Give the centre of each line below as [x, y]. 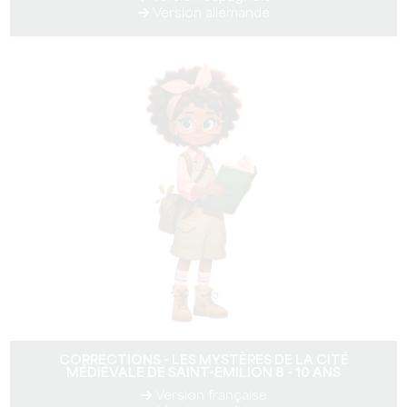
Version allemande [209, 14]
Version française [209, 396]
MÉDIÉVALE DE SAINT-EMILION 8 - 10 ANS [203, 373]
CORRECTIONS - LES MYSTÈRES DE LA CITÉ [203, 361]
